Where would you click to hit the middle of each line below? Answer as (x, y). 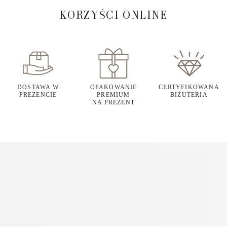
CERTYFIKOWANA (189, 87)
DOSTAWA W (38, 87)
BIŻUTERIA (189, 95)
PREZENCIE (38, 95)
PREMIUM (113, 95)
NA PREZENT (113, 103)
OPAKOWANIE (113, 87)
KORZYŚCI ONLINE (113, 15)
